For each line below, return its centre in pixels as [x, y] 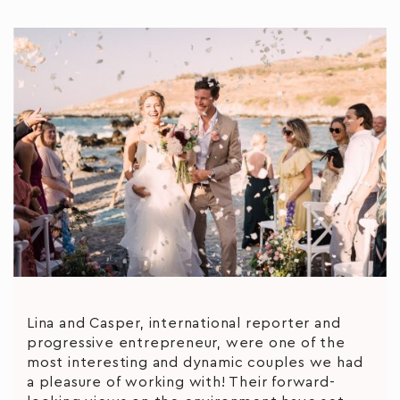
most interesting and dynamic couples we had [195, 362]
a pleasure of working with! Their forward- [181, 382]
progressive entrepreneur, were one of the [186, 342]
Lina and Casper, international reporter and [184, 323]
